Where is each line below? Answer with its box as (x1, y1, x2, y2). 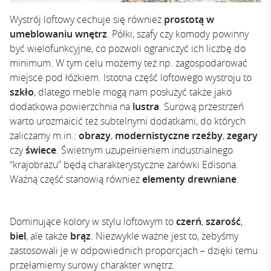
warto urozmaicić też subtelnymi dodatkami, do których (10, 114, 246, 128)
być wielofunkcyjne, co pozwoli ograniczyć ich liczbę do (10, 42, 246, 56)
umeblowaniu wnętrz (10, 27, 107, 41)
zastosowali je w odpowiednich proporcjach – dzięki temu (10, 244, 258, 258)
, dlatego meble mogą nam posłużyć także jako (34, 85, 232, 99)
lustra (132, 100, 159, 114)
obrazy (79, 129, 111, 143)
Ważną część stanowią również (10, 172, 142, 186)
